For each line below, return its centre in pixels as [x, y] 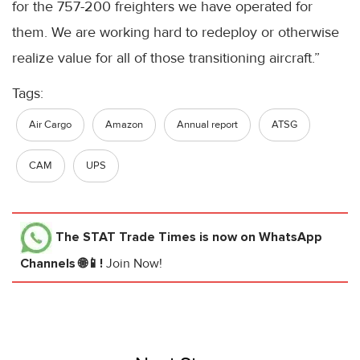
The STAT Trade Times [126, 237]
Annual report [207, 125]
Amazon [124, 125]
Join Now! [134, 264]
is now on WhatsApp [259, 237]
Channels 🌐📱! [63, 264]
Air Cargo [50, 125]
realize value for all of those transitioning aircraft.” [166, 58]
